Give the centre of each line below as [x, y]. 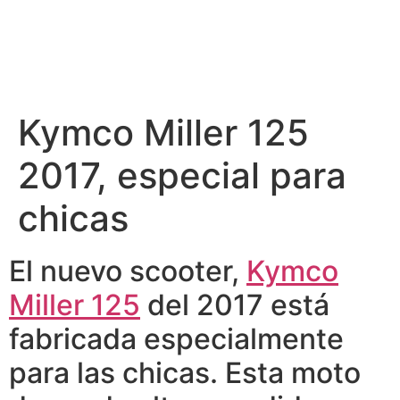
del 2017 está [235, 305]
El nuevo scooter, [128, 271]
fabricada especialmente [176, 339]
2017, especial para [182, 175]
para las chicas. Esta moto [185, 373]
